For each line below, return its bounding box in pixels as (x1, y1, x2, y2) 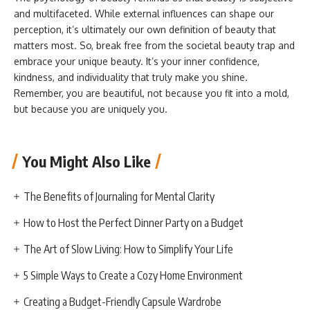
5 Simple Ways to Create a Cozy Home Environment (24, 268, 244, 282)
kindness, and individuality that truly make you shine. (14, 71, 248, 83)
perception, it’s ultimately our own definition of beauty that (14, 24, 276, 35)
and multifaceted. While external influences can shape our (14, 8, 274, 19)
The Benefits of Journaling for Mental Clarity (24, 189, 219, 203)
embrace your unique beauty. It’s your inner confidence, (14, 55, 259, 67)
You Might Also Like (22, 151, 151, 171)
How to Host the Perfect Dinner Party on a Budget (24, 215, 244, 230)
